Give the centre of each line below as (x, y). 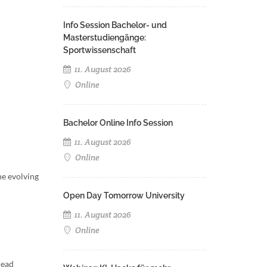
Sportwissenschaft (100, 50)
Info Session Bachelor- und (115, 25)
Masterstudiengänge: (105, 38)
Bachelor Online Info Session (118, 123)
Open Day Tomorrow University (124, 195)
